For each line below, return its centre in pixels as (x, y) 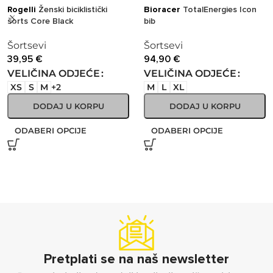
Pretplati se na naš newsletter (136, 260)
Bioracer (162, 10)
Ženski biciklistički (72, 10)
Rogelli (22, 10)
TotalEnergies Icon (218, 10)
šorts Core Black (40, 21)
